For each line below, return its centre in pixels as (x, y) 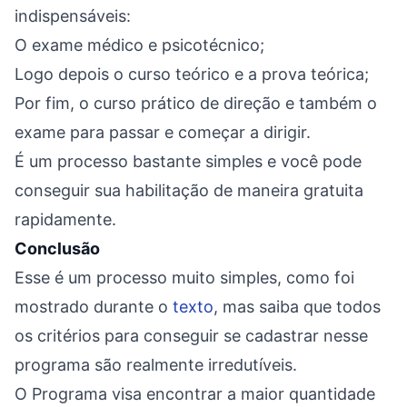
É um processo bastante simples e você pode (188, 161)
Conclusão (57, 248)
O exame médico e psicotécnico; (139, 45)
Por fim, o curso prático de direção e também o (196, 103)
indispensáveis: (73, 16)
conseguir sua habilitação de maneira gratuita (189, 190)
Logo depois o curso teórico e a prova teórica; (192, 74)
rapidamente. (65, 219)
